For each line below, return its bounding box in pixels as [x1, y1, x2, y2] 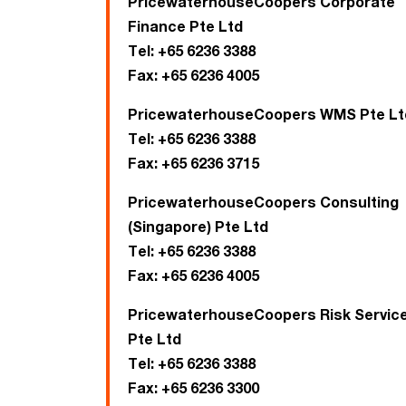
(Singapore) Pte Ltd [128, 217, 268, 236]
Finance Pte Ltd [128, 17, 243, 35]
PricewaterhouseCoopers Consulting [128, 193, 399, 211]
